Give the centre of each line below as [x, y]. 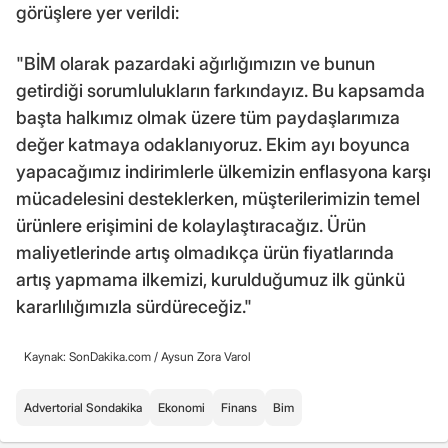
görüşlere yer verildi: [97, 13]
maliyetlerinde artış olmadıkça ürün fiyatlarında [205, 253]
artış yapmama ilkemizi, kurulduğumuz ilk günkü [210, 280]
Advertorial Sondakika [83, 408]
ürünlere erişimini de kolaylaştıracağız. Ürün [191, 226]
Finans [239, 408]
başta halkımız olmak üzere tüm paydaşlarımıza [208, 118]
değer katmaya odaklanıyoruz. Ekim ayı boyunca [213, 145]
